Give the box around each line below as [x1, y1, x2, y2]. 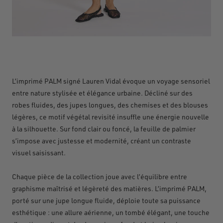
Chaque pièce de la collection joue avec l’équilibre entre [12, 172, 187, 181]
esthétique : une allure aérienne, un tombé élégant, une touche [12, 208, 210, 217]
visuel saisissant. [12, 148, 66, 157]
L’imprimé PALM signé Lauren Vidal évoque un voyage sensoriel [12, 76, 210, 85]
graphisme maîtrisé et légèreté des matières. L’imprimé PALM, [12, 184, 207, 193]
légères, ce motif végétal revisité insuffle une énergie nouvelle [12, 112, 209, 121]
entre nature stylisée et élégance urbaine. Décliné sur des [12, 88, 193, 97]
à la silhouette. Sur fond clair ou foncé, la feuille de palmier [12, 124, 196, 133]
